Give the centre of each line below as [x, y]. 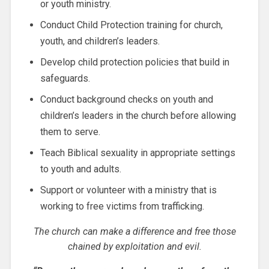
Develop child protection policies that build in [134, 62]
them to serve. [70, 131]
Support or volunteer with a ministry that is [128, 190]
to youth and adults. [80, 169]
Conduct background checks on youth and [126, 99]
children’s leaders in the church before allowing [138, 115]
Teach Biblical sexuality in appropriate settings [138, 153]
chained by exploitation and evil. [134, 246]
